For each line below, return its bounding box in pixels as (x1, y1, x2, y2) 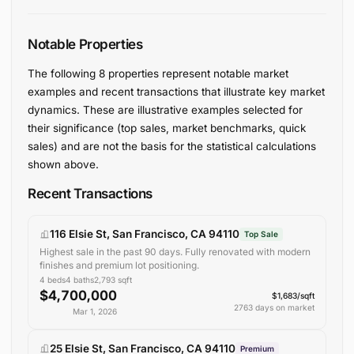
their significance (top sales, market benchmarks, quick (27, 121, 306, 134)
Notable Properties (27, 36, 143, 52)
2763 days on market (234, 303, 315, 313)
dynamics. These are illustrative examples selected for (27, 103, 303, 116)
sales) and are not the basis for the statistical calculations (27, 139, 316, 153)
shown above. (27, 157, 99, 171)
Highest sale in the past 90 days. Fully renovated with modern (39, 245, 311, 258)
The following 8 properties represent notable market (27, 66, 288, 80)
